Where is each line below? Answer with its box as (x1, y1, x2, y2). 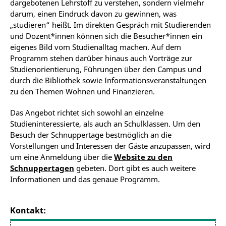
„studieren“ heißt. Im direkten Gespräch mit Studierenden (10, 20, 211, 30)
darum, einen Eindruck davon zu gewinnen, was (10, 9, 177, 19)
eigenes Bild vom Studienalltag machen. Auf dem (10, 42, 181, 52)
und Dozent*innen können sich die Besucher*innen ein (10, 31, 202, 41)
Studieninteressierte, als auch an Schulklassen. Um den (10, 119, 200, 129)
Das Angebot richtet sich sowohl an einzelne (10, 107, 163, 118)
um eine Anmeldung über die (10, 152, 114, 162)
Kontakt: (10, 205, 46, 216)
